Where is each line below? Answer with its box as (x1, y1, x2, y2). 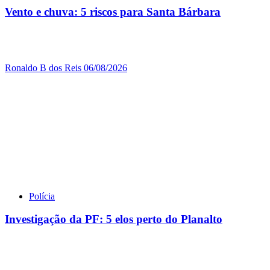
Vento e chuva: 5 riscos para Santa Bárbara (5, 5, 221, 18)
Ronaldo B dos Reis (5, 62, 84, 73)
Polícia (29, 190, 55, 201)
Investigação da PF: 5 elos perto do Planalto (5, 213, 222, 226)
